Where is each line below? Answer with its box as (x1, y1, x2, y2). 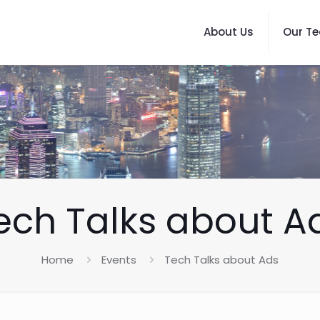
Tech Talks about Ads (164, 252, 279, 267)
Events (101, 252, 136, 267)
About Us (204, 24, 254, 39)
